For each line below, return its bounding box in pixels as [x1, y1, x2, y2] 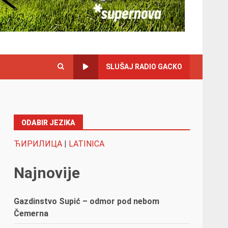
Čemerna [14, 208, 49, 218]
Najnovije [14, 163, 80, 182]
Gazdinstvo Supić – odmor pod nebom [14, 196, 160, 206]
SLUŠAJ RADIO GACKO [106, 62, 182, 71]
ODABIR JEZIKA [21, 118, 76, 127]
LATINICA [69, 138, 105, 149]
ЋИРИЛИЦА [14, 138, 63, 149]
